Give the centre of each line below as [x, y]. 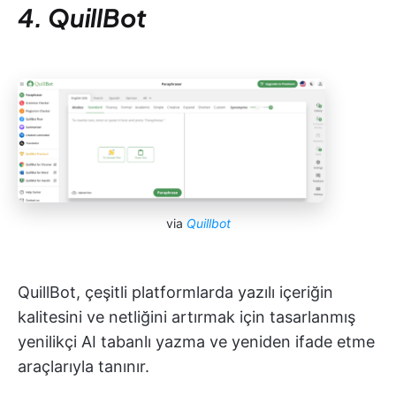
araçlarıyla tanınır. [84, 367]
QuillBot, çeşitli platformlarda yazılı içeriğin [175, 293]
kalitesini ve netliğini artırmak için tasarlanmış [187, 317]
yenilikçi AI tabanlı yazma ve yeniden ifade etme [196, 342]
